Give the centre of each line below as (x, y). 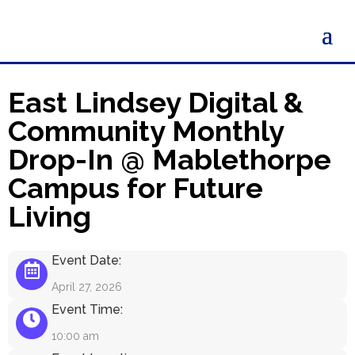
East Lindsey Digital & (156, 102)
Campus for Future (136, 188)
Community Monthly (146, 131)
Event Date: (86, 260)
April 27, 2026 (87, 287)
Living (50, 216)
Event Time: (87, 309)
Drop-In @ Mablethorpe (170, 159)
